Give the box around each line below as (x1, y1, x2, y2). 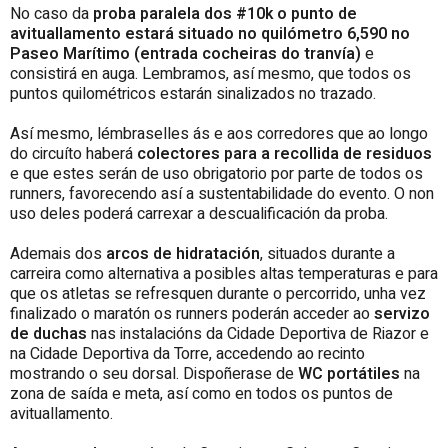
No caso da (10, 2, 93, 27)
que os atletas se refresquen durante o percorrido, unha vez (10, 282, 426, 307)
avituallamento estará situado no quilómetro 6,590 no (10, 22, 410, 47)
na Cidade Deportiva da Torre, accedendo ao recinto (10, 342, 365, 367)
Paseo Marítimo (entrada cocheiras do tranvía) (10, 42, 361, 67)
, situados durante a (260, 242, 395, 267)
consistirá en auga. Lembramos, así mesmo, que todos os (10, 62, 411, 87)
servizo (374, 302, 430, 327)
